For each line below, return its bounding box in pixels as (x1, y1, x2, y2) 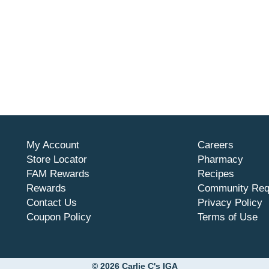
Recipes (197, 168, 234, 180)
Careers (197, 139, 234, 151)
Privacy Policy (197, 197, 262, 208)
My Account (26, 139, 79, 151)
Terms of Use (197, 211, 258, 223)
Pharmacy (197, 154, 243, 165)
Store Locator (26, 154, 87, 165)
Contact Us (26, 197, 77, 208)
